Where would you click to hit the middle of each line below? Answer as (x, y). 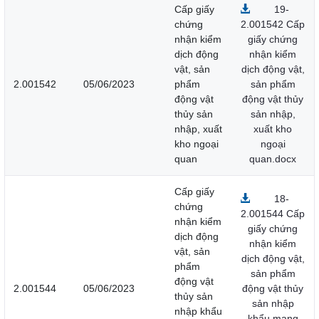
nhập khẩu (198, 312)
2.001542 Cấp (273, 25)
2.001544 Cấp (273, 214)
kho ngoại (197, 144)
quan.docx (273, 159)
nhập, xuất (198, 129)
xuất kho (273, 129)
